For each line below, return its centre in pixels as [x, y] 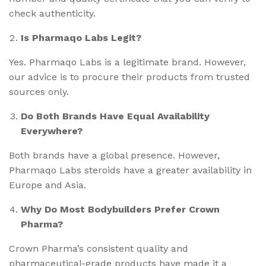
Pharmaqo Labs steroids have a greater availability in [130, 170]
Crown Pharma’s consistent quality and [99, 248]
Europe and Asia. [47, 185]
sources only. [39, 91]
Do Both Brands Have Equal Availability [115, 116]
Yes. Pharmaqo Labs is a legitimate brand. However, [127, 62]
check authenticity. [52, 13]
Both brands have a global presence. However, [114, 155]
